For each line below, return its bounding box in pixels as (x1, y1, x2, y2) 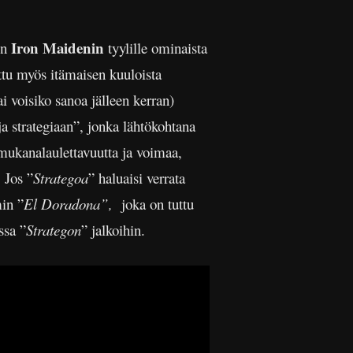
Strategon (26, 220, 81, 240)
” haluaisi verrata (88, 168, 185, 188)
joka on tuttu (117, 194, 194, 214)
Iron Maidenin (7, 37, 104, 58)
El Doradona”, (24, 194, 117, 214)
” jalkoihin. (81, 220, 159, 240)
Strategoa (33, 168, 88, 188)
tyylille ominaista (104, 38, 207, 58)
